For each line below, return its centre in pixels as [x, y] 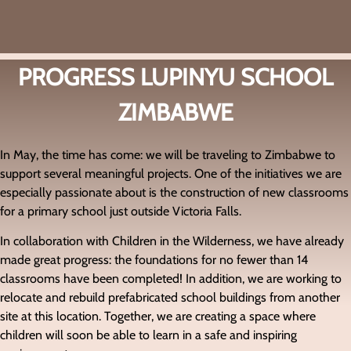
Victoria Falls [206, 211]
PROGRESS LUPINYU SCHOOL [175, 77]
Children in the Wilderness [182, 241]
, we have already [298, 241]
